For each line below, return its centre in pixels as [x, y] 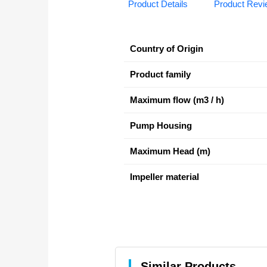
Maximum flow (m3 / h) [177, 100]
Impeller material [164, 177]
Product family [160, 74]
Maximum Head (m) [170, 151]
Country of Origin [166, 49]
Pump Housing [161, 125]
